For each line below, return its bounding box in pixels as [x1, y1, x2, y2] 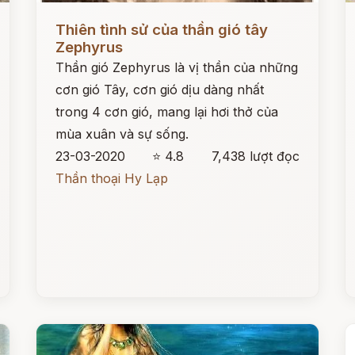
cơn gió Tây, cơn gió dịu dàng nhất [55, 82, 265, 97]
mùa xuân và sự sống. [55, 126, 189, 142]
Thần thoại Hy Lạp [55, 170, 169, 186]
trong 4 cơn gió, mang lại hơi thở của [55, 104, 279, 120]
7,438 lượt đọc [211, 148, 300, 164]
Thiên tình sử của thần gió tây [55, 21, 269, 39]
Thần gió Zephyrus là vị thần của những [55, 59, 299, 75]
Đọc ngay [36, 10, 95, 25]
